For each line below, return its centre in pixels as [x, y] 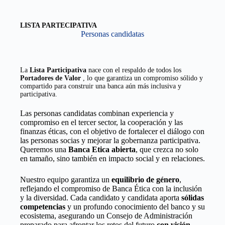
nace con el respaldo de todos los [134, 70]
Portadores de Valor [50, 78]
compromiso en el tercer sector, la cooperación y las [101, 123]
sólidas [193, 198]
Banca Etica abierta [102, 150]
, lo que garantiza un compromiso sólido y [142, 78]
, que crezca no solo [167, 150]
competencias [43, 207]
